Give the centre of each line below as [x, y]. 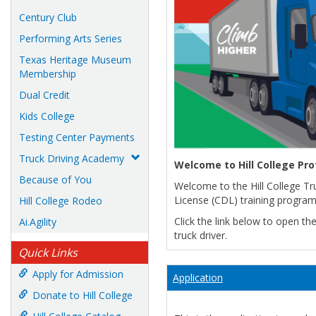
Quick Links [48, 253]
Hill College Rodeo [61, 201]
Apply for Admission [78, 274]
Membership [48, 74]
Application [197, 278]
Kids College [47, 116]
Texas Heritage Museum [75, 60]
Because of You [55, 180]
